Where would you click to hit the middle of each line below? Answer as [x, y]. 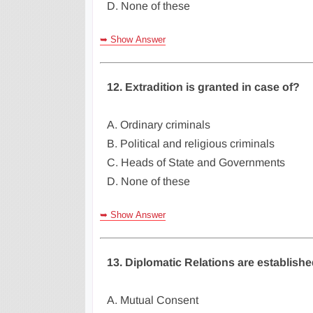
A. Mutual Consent [153, 300]
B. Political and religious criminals [191, 144]
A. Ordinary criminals [159, 125]
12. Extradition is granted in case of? [203, 87]
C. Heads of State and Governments [196, 162]
